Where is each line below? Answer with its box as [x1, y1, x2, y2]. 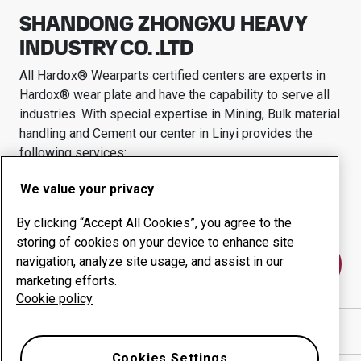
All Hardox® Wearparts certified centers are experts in [19, 68, 326, 83]
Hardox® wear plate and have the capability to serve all [19, 87, 330, 102]
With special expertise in [81, 106, 224, 122]
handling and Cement [19, 126, 136, 141]
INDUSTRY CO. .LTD [19, 35, 193, 60]
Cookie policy [16, 291, 93, 306]
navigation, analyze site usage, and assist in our [16, 254, 284, 269]
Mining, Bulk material [224, 106, 340, 122]
